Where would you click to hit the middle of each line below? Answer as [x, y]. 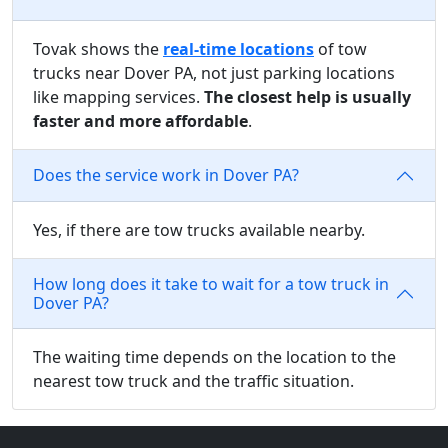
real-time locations [238, 48]
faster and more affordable [140, 120]
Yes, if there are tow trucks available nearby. [199, 229]
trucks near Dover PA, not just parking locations [214, 72]
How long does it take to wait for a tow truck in [211, 283]
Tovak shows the [98, 48]
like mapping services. [118, 96]
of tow [340, 48]
